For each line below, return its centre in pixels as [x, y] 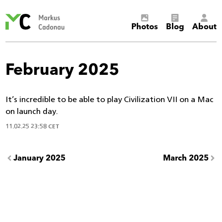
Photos [144, 26]
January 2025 [40, 157]
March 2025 [186, 157]
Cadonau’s [83, 26]
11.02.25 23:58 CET [32, 126]
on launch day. [32, 111]
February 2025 [63, 68]
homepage [84, 33]
